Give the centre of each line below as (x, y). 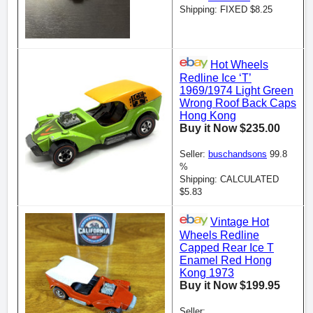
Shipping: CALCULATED (229, 179)
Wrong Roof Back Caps (238, 103)
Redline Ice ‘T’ (216, 78)
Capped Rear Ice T (227, 247)
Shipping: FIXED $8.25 (226, 9)
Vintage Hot (240, 222)
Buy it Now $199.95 (230, 285)
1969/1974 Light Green (236, 90)
